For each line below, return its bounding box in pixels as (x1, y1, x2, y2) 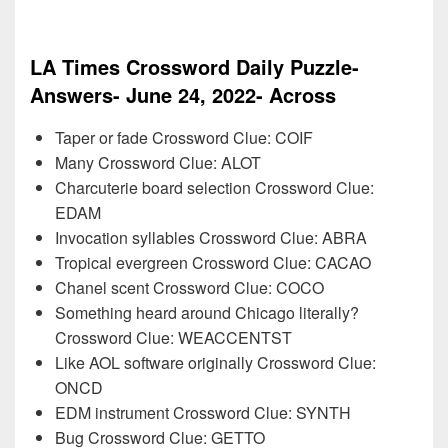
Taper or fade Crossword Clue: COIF (55, 126, 313, 150)
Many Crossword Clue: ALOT (55, 151, 261, 175)
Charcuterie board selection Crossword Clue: (55, 176, 374, 200)
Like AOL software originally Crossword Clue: (55, 351, 376, 375)
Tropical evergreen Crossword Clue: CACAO (55, 251, 371, 275)
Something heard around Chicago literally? (55, 301, 359, 325)
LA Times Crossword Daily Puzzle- (30, 52, 359, 82)
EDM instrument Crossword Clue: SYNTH (55, 401, 351, 425)
